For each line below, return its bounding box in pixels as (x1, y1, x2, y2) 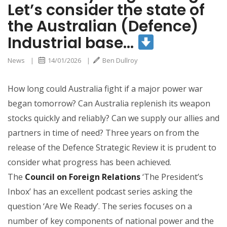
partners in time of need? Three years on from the (8, 127, 199, 138)
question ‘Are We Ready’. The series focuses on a (8, 200, 192, 212)
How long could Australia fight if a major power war (8, 83, 203, 94)
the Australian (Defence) (8, 15, 199, 37)
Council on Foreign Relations (25, 171, 140, 182)
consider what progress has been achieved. (8, 156, 171, 168)
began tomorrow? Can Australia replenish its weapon (8, 97, 210, 109)
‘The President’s (140, 171, 203, 182)
